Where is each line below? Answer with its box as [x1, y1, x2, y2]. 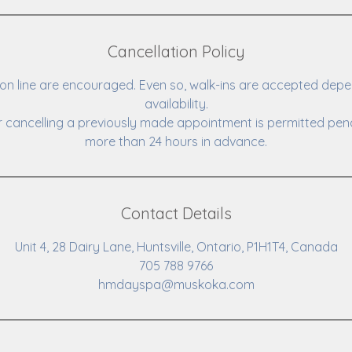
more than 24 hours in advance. [85, 134, 267, 149]
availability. [144, 96, 208, 112]
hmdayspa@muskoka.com [97, 277, 255, 292]
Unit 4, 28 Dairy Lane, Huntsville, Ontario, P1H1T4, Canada [14, 239, 338, 255]
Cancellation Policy [107, 42, 245, 61]
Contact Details [120, 203, 232, 223]
